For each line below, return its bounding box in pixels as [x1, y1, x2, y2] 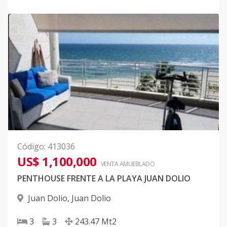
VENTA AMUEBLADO [100, 160, 155, 168]
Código [17, 141, 44, 152]
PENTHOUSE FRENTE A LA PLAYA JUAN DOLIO [17, 173, 191, 184]
